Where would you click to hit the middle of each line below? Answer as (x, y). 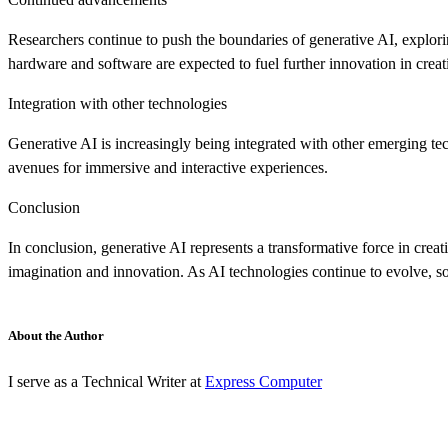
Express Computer (263, 381)
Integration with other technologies (117, 103)
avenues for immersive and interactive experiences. (168, 167)
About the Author (56, 335)
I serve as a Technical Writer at (106, 381)
